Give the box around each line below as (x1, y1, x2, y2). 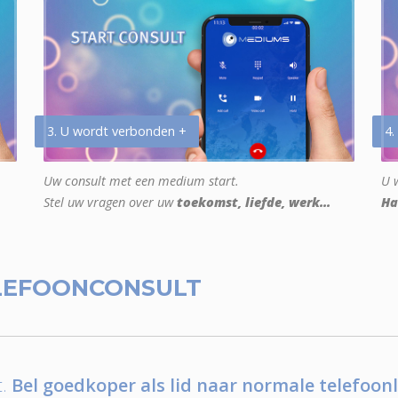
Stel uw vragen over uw (44, 194, 177, 211)
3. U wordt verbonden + (47, 123, 187, 140)
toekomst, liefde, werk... (177, 194, 330, 211)
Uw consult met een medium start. (44, 172, 239, 190)
